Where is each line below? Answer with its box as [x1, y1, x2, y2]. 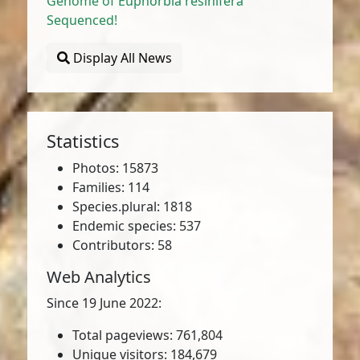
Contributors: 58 [72, 236, 173, 254]
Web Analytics [47, 266, 152, 288]
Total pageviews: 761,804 [72, 326, 223, 344]
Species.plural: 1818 [72, 198, 193, 215]
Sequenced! [47, 11, 118, 29]
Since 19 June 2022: [47, 294, 162, 312]
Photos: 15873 [72, 159, 159, 177]
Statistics [47, 129, 120, 153]
